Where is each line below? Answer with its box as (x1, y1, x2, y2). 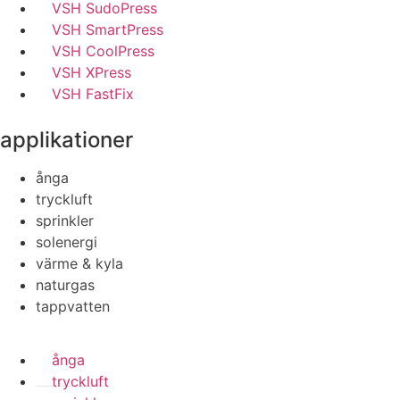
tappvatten (36, 297, 110, 315)
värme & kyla (36, 254, 123, 272)
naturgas (36, 276, 95, 294)
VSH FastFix (52, 85, 134, 103)
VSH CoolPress (52, 42, 154, 60)
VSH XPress (52, 63, 131, 81)
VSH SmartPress (52, 21, 163, 38)
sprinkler (36, 212, 94, 229)
